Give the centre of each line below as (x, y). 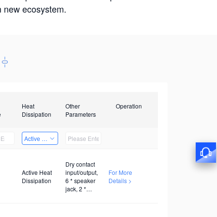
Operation (129, 106)
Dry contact (80, 164)
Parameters (80, 114)
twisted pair (80, 197)
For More (121, 172)
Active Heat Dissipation (54, 138)
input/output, (81, 172)
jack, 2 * (76, 188)
